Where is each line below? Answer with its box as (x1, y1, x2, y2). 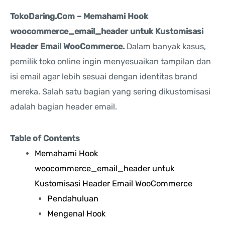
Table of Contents (10, 134, 80, 144)
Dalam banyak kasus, (125, 42, 206, 52)
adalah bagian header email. (10, 102, 117, 112)
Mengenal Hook (47, 209, 105, 219)
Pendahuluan (47, 194, 98, 204)
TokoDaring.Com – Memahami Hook (10, 12, 148, 22)
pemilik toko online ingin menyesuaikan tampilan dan (10, 57, 211, 67)
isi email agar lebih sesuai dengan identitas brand (10, 72, 197, 82)
